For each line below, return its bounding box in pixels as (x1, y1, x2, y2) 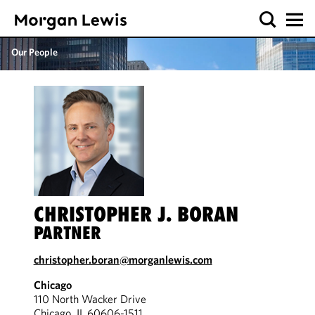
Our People (11, 46, 58, 58)
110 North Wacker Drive (33, 292, 146, 306)
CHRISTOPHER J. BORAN (33, 202, 238, 226)
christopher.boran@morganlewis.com (33, 252, 212, 266)
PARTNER (33, 222, 101, 243)
